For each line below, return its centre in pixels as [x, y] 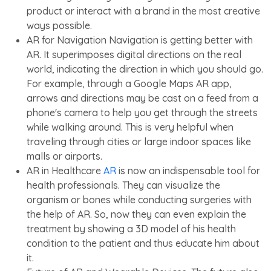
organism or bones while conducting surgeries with [139, 199]
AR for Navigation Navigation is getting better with [140, 40]
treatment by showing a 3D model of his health [131, 228]
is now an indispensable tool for [188, 170]
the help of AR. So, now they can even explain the [136, 214]
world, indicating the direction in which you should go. [145, 69]
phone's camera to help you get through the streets [142, 112]
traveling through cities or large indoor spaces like [139, 141]
